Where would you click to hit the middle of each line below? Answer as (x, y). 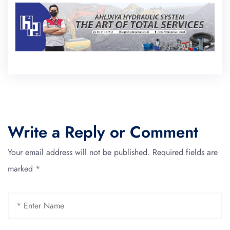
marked (22, 168)
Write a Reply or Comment (103, 132)
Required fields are (185, 152)
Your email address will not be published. (79, 152)
